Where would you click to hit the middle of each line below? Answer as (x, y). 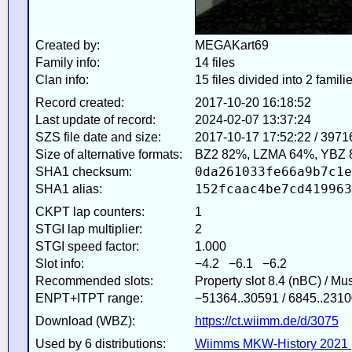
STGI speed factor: (87, 246)
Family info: (67, 62)
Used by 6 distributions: (100, 343)
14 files (214, 62)
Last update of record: (95, 119)
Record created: (79, 102)
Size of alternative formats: (108, 154)
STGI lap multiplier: (88, 229)
